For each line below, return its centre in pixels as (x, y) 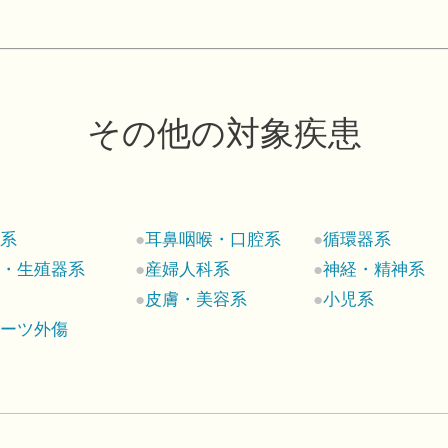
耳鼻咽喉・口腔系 (212, 240)
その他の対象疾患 (224, 134)
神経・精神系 (374, 270)
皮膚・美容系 (195, 300)
